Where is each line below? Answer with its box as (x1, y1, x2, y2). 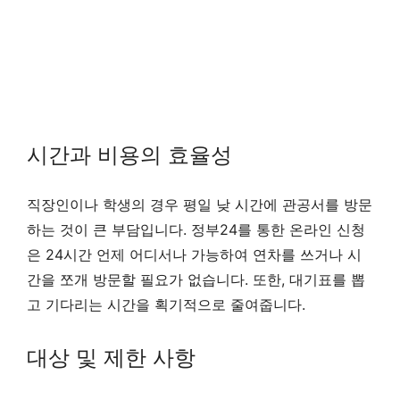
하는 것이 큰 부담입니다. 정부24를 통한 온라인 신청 (27, 220, 365, 238)
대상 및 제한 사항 (27, 344, 196, 371)
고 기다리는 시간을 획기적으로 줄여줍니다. (27, 295, 305, 313)
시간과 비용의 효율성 (27, 141, 232, 168)
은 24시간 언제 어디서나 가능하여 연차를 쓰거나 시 (27, 245, 362, 263)
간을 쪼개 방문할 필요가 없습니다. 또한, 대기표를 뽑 (27, 270, 365, 288)
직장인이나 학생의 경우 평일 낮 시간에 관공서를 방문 (27, 195, 372, 213)
